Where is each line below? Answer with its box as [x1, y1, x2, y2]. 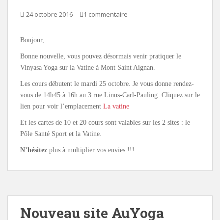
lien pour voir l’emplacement [20, 103, 103, 110]
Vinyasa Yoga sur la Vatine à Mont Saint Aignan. [20, 64, 155, 72]
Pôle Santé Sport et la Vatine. [20, 130, 102, 138]
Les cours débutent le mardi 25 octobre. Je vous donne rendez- [20, 80, 194, 88]
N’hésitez [20, 146, 47, 154]
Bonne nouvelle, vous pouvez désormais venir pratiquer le [20, 53, 181, 60]
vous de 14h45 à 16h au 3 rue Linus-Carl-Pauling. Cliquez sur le [20, 91, 200, 99]
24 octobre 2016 [26, 10, 73, 19]
